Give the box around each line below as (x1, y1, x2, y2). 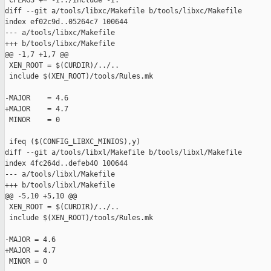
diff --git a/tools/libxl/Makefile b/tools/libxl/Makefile (5, 148, 242, 157)
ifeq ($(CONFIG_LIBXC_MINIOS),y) (5, 137, 140, 146)
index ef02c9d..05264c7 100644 (5, 18, 128, 27)
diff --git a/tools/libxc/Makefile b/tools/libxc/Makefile (5, 7, 242, 16)
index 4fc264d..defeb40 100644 (5, 159, 128, 168)
